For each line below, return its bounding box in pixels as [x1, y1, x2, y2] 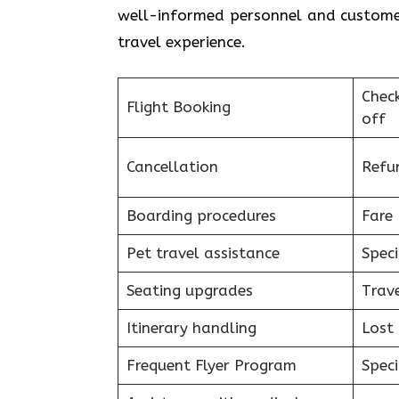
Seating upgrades [126, 281, 253, 299]
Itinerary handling [126, 319, 256, 337]
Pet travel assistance [126, 244, 280, 262]
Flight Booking [126, 98, 231, 116]
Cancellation [126, 158, 218, 175]
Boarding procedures [126, 207, 276, 224]
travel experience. [118, 32, 246, 51]
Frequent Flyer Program [126, 356, 297, 374]
